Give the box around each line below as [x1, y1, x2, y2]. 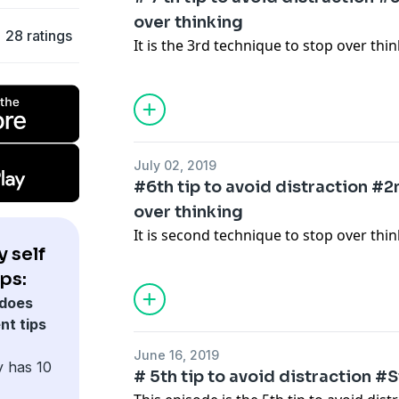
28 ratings [4, 26, 72, 45]
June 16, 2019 [134, 347, 220, 362]
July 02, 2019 [134, 158, 217, 173]
